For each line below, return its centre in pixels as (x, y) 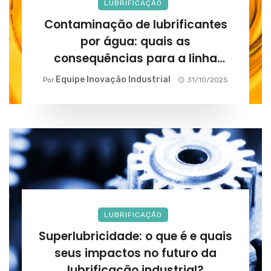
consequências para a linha (135, 58)
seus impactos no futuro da (135, 253)
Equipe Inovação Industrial (113, 79)
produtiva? (135, 75)
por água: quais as (135, 41)
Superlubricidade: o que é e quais (135, 236)
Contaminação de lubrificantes (135, 24)
